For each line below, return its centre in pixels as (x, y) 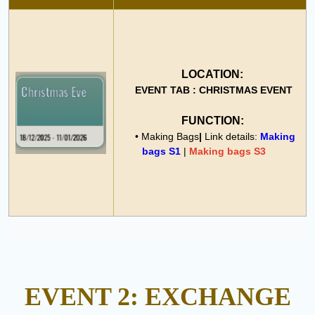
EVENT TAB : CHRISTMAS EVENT (210, 90)
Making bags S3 (227, 152)
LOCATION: (210, 75)
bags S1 (161, 152)
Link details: (231, 137)
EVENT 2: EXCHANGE (157, 297)
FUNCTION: (210, 121)
